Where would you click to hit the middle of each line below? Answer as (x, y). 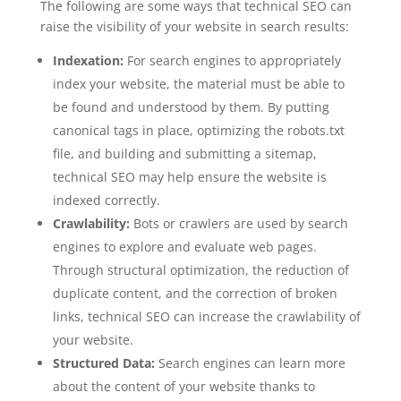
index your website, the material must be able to (198, 83)
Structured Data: (105, 363)
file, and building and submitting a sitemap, (184, 153)
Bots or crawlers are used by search (240, 223)
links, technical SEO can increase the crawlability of (206, 316)
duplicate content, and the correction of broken (195, 293)
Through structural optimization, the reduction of (200, 269)
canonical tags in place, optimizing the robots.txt (198, 130)
